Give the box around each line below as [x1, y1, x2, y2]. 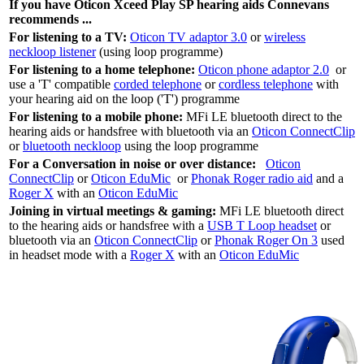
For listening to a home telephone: [9, 63, 195, 77]
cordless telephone [219, 77, 313, 92]
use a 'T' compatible [9, 77, 114, 92]
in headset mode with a [9, 248, 130, 262]
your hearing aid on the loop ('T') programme [9, 92, 246, 106]
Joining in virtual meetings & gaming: [9, 204, 219, 219]
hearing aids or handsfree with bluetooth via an [9, 124, 252, 139]
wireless [264, 30, 305, 45]
